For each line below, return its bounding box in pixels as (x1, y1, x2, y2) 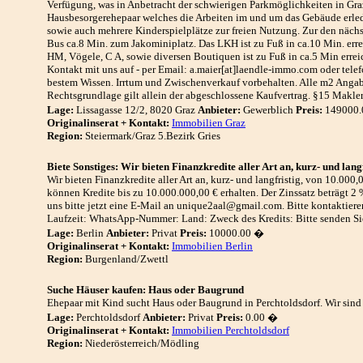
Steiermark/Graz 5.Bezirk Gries (83, 130, 220, 142)
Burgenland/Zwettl (83, 253, 169, 265)
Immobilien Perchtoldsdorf (172, 324, 289, 336)
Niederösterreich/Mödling (83, 337, 199, 349)
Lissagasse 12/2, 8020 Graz (74, 104, 198, 116)
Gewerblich (241, 104, 296, 116)
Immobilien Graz (172, 117, 246, 129)
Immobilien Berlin (172, 240, 253, 252)
